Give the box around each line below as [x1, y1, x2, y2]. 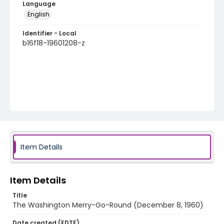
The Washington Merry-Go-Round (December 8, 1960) [12, 200, 203, 210]
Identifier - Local [22, 29, 76, 37]
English [27, 10, 49, 18]
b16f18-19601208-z [22, 38, 85, 48]
